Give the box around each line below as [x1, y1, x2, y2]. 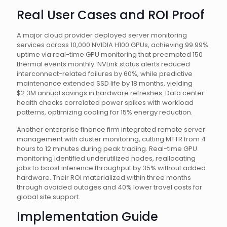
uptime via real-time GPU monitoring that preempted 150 [17, 50, 203, 59]
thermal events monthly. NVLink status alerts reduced [17, 59, 190, 69]
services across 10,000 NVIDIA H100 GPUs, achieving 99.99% [17, 40, 208, 50]
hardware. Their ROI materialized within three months [17, 173, 191, 182]
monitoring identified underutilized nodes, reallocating [17, 154, 196, 163]
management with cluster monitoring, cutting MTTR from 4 [17, 134, 206, 144]
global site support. [17, 192, 80, 202]
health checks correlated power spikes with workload [17, 98, 194, 107]
